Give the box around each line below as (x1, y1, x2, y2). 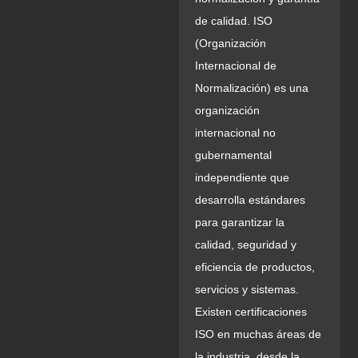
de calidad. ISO (195, 14, 272, 27)
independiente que (195, 170, 289, 184)
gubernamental (195, 148, 272, 161)
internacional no (195, 125, 276, 139)
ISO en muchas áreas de (195, 327, 321, 340)
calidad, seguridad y (195, 237, 296, 251)
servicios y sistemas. (195, 282, 299, 296)
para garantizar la (195, 215, 284, 229)
